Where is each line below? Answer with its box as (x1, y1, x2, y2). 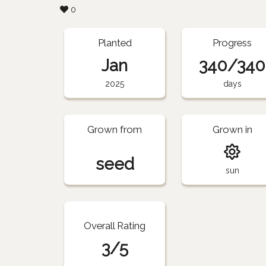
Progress (213, 36, 252, 49)
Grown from (87, 123, 142, 135)
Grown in (212, 123, 252, 135)
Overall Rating (84, 219, 146, 232)
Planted (97, 36, 132, 49)
